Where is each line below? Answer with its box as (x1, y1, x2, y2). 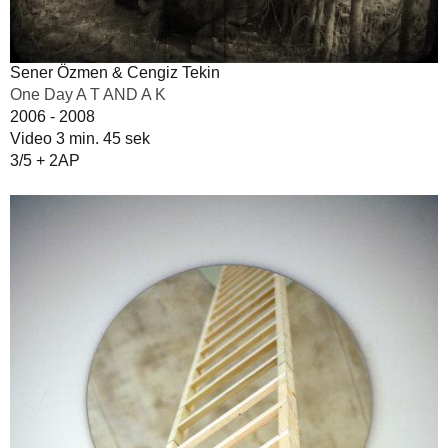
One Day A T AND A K (10, 85, 166, 103)
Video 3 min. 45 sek (10, 129, 150, 147)
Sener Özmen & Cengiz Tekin (10, 63, 220, 81)
